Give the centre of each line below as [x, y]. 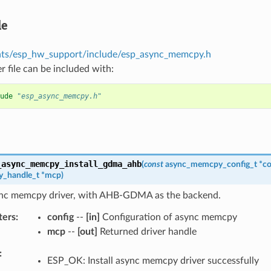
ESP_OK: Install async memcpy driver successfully [153, 260]
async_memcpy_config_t [211, 164]
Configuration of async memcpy [168, 217]
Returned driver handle [147, 231]
